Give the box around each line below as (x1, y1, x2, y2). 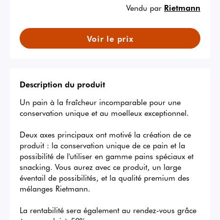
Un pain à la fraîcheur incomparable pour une (20, 96, 181, 108)
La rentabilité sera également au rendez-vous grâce (20, 204, 196, 216)
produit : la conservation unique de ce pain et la (20, 139, 185, 151)
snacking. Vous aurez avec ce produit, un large (20, 161, 181, 172)
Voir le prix (86, 33, 134, 44)
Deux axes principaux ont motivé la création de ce (20, 129, 191, 140)
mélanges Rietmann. (20, 183, 90, 194)
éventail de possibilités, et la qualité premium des (20, 172, 190, 183)
